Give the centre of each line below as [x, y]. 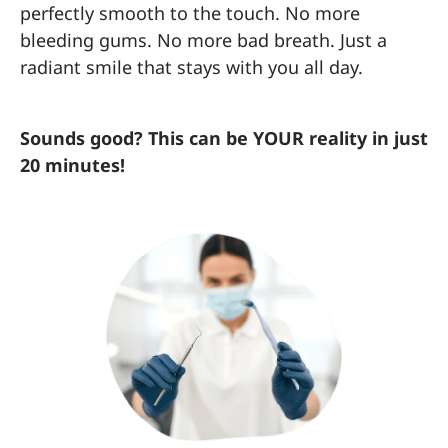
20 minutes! [72, 164]
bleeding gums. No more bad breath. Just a [203, 39]
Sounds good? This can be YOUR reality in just [224, 137]
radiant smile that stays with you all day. [191, 66]
